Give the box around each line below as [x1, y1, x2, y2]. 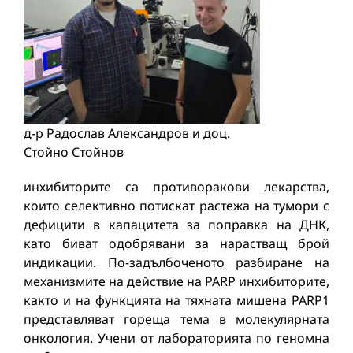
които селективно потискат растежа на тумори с [23, 197, 330, 214]
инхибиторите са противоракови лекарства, [23, 178, 330, 195]
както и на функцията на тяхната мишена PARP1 [23, 292, 330, 309]
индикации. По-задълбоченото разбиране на [23, 254, 330, 271]
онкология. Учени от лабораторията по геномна [23, 329, 330, 347]
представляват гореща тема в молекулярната [23, 310, 330, 328]
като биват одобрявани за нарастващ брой [23, 235, 330, 252]
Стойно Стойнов [23, 143, 124, 161]
